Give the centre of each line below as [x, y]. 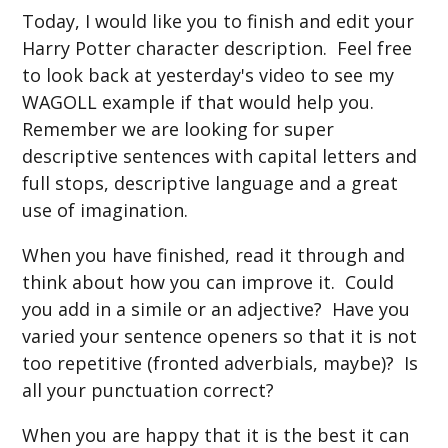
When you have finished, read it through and [214, 254]
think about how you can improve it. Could [208, 281]
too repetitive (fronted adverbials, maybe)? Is [220, 362]
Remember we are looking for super [178, 128]
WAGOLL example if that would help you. [201, 101]
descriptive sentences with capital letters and [220, 155]
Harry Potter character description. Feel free [217, 47]
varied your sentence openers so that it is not [220, 335]
